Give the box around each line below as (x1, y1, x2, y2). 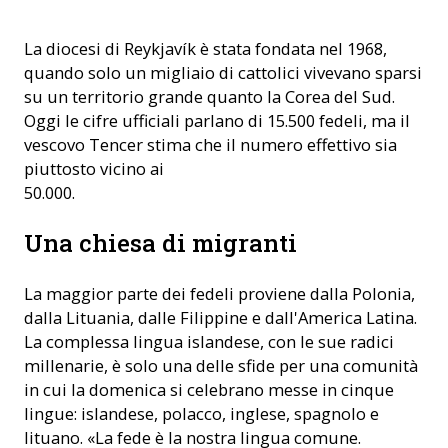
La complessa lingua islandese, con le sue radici (24, 330, 394, 353)
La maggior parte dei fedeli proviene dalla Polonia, (24, 282, 415, 305)
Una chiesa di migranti (24, 227, 297, 259)
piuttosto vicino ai (24, 157, 168, 180)
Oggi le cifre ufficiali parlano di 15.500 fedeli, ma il (24, 109, 410, 132)
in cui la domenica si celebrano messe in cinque (24, 378, 394, 401)
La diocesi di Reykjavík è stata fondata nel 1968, (24, 37, 387, 60)
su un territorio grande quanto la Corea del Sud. (24, 85, 395, 108)
